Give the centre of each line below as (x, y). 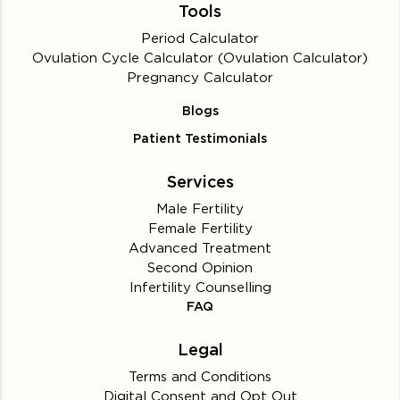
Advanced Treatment (200, 248)
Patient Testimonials (200, 138)
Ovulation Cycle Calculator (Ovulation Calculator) (200, 58)
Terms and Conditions (200, 376)
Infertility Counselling (200, 287)
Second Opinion (200, 267)
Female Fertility (200, 228)
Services (200, 181)
